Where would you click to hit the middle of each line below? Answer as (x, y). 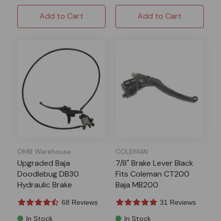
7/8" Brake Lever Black (154, 163)
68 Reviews (80, 202)
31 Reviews (178, 202)
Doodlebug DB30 (48, 174)
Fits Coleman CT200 (152, 174)
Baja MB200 (137, 184)
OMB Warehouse (44, 151)
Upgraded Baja (44, 163)
